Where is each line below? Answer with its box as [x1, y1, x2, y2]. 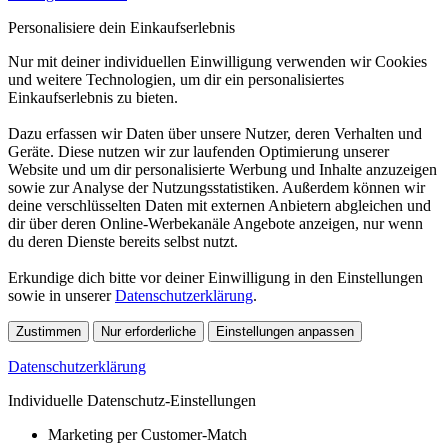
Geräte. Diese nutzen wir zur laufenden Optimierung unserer [8, 143, 389, 160]
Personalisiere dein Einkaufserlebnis [8, 19, 235, 36]
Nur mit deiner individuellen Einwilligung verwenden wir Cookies [8, 53, 427, 70]
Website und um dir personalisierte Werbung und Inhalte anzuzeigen [8, 161, 437, 178]
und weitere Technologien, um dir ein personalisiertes [8, 71, 344, 88]
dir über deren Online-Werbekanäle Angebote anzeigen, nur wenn [8, 215, 423, 232]
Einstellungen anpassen [216, 324, 354, 339]
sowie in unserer [8, 287, 115, 304]
